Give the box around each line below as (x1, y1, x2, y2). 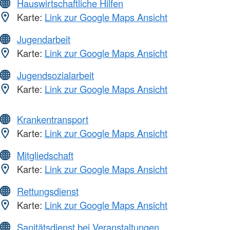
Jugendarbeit (17, 32, 70, 46)
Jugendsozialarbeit (17, 68, 94, 82)
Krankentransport (17, 112, 88, 126)
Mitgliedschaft (17, 148, 73, 162)
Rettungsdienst (17, 184, 79, 198)
